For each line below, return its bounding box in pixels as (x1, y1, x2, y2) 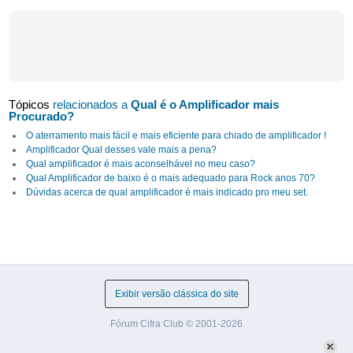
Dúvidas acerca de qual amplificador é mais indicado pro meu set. (26, 187, 309, 198)
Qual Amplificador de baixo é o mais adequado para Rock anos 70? (26, 173, 316, 184)
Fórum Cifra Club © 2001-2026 (110, 318, 243, 329)
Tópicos (9, 98, 54, 111)
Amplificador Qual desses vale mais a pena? (26, 144, 217, 155)
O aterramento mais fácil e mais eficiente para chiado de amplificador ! (26, 130, 327, 141)
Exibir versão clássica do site (114, 288, 239, 299)
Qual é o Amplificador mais (131, 98, 280, 111)
